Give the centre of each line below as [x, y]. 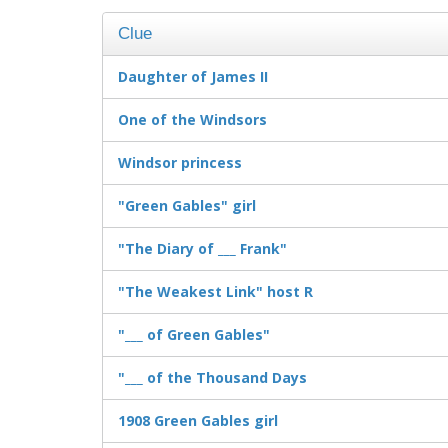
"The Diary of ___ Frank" [202, 249]
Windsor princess [180, 163]
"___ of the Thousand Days [212, 378]
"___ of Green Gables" [194, 335]
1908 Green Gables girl [198, 421]
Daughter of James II [193, 77]
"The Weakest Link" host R [215, 292]
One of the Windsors [192, 120]
